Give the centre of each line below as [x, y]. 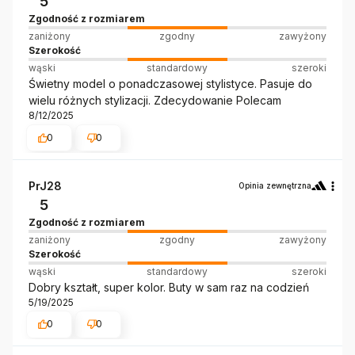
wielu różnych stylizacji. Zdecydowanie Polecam [155, 101]
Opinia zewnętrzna [275, 185]
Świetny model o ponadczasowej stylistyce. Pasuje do [170, 84]
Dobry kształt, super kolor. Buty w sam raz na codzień [169, 287]
